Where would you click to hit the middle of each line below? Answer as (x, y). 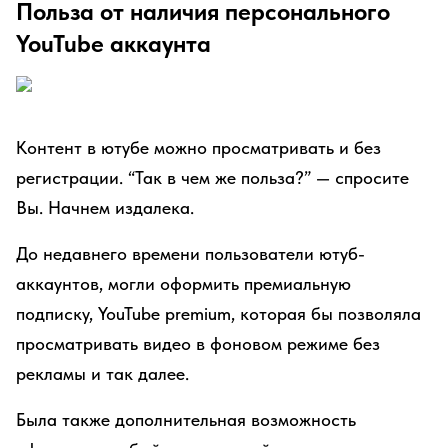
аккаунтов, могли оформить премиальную (183, 283)
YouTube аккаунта (113, 43)
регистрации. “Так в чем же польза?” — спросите (212, 177)
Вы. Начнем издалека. (105, 207)
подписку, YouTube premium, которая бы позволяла (218, 313)
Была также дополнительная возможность (186, 419)
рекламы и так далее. (102, 373)
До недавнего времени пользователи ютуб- (190, 253)
